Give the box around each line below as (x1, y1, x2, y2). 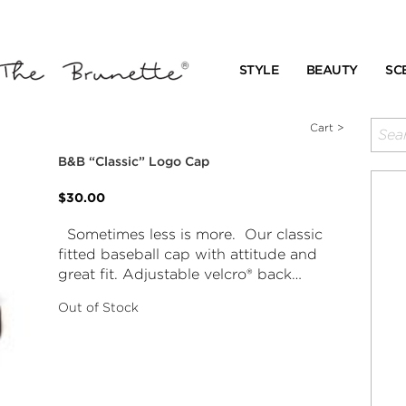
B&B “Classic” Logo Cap (58, 154, 210, 169)
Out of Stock (58, 300, 140, 314)
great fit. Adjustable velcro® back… (58, 266, 303, 283)
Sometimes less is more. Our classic (58, 226, 324, 243)
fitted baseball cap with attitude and (58, 246, 318, 263)
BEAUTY (305, 63, 358, 77)
